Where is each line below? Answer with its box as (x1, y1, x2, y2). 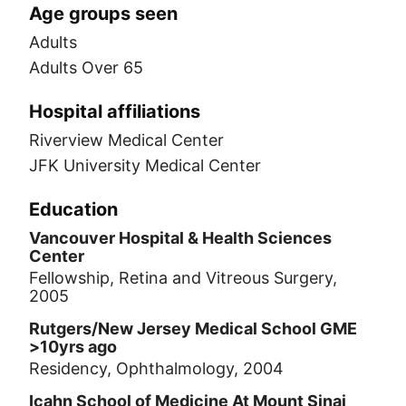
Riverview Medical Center (29, 130, 224, 150)
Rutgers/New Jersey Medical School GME (29, 319, 357, 338)
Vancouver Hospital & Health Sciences (29, 228, 332, 247)
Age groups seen (29, 3, 178, 24)
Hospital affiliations (29, 101, 200, 122)
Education (29, 198, 118, 220)
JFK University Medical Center (29, 156, 261, 175)
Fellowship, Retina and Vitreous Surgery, (29, 268, 337, 287)
